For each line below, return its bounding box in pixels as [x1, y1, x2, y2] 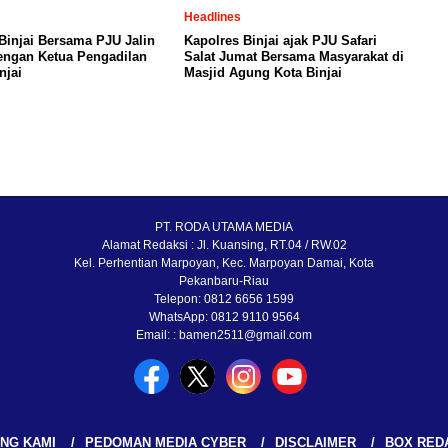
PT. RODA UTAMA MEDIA [155, 220, 293, 234]
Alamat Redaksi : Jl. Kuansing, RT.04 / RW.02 [101, 238, 347, 252]
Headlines [184, 10, 241, 24]
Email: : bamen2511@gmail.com [136, 328, 312, 342]
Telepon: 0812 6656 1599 [154, 292, 294, 306]
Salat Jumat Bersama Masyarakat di [184, 49, 404, 64]
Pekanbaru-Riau [179, 274, 269, 288]
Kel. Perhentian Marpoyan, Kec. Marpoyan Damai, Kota [74, 256, 374, 270]
